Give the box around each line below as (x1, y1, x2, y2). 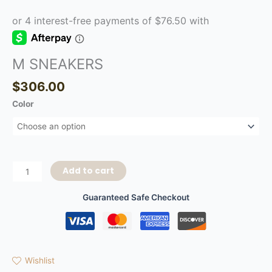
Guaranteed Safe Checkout (83, 192, 189, 202)
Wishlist (25, 256, 55, 266)
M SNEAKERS (12, 55, 103, 73)
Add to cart (63, 165, 115, 177)
